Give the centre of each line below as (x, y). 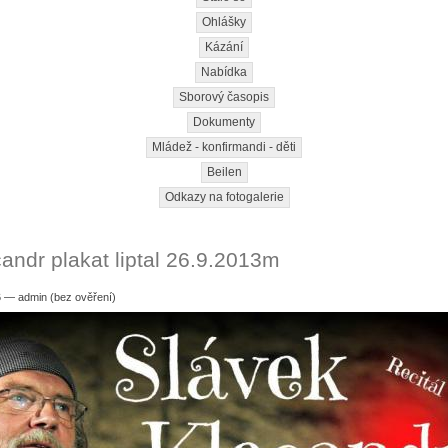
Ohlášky (224, 21)
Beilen (224, 171)
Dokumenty (224, 121)
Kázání (224, 46)
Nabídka (224, 71)
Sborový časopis (224, 96)
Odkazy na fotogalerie (224, 196)
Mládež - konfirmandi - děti (224, 146)
